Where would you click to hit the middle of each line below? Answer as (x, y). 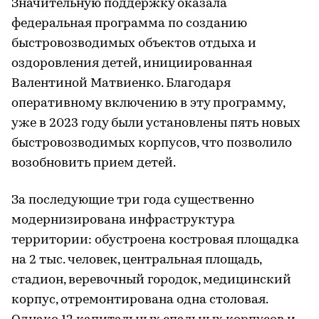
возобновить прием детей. (94, 163)
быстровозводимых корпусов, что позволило (152, 143)
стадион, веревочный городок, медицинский (151, 280)
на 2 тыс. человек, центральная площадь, (136, 260)
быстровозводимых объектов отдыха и (134, 43)
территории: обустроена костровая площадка (155, 240)
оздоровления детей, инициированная (132, 63)
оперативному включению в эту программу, (148, 103)
